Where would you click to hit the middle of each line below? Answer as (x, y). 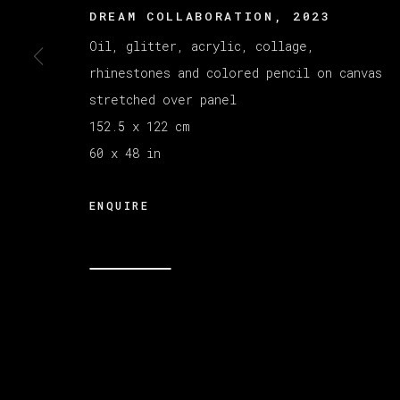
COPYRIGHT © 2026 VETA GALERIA (202, 82)
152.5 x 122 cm (140, 126)
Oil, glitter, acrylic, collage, (202, 46)
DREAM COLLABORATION (182, 16)
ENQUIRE (120, 205)
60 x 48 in (125, 153)
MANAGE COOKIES (138, 61)
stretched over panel (163, 99)
